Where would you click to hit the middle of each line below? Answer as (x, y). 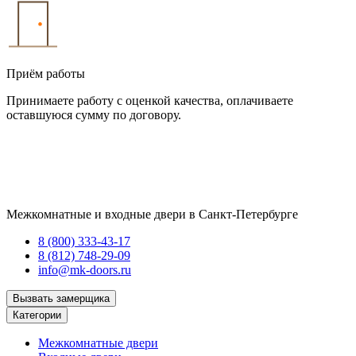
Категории (37, 315)
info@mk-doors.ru (85, 269)
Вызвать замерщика (61, 298)
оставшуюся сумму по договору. (94, 114)
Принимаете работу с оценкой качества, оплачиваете (150, 100)
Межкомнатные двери (98, 342)
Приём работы (46, 73)
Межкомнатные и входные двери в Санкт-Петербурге (152, 214)
